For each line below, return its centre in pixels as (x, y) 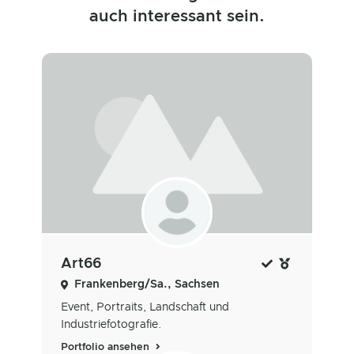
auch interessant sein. (177, 17)
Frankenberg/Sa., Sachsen (147, 284)
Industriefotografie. (111, 324)
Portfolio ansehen (107, 347)
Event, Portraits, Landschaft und (145, 307)
